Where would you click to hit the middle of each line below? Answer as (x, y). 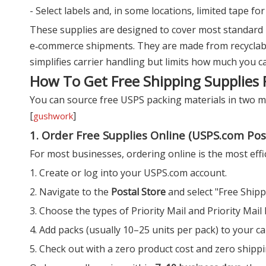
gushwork (53, 115)
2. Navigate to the (70, 191)
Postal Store (138, 191)
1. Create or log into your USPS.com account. (128, 172)
